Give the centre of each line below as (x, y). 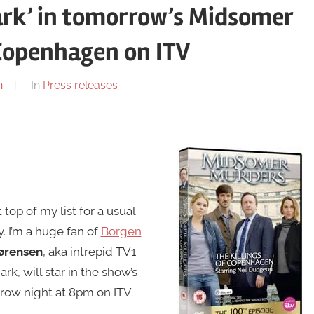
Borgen (121, 232)
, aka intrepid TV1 (89, 252)
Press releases (80, 86)
